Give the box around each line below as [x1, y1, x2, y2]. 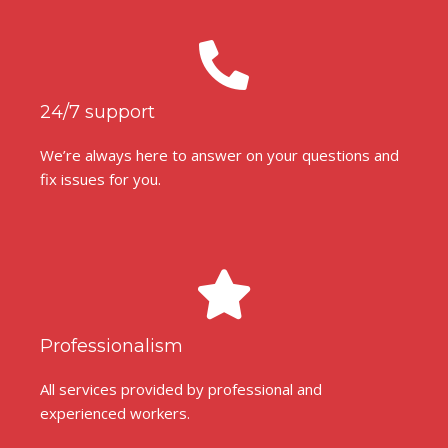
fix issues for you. [40, 169, 161, 190]
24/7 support [40, 101, 155, 124]
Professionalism [40, 335, 183, 358]
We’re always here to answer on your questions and [40, 145, 399, 166]
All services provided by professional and [40, 379, 322, 400]
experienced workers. [40, 403, 190, 424]
